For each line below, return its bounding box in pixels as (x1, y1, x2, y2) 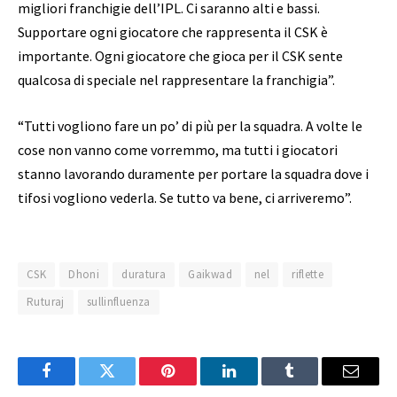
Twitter (105, 376, 152, 393)
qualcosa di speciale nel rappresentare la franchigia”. (18, 71, 335, 90)
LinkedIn (227, 376, 286, 393)
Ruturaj (27, 294, 65, 310)
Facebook (44, 376, 107, 393)
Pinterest (167, 376, 223, 393)
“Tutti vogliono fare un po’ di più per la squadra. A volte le (18, 116, 362, 135)
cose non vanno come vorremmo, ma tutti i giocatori (18, 140, 338, 159)
